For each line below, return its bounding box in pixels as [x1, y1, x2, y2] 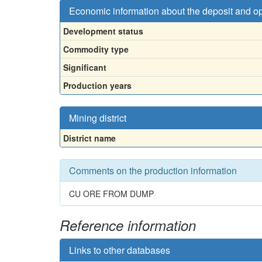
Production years [63, 79, 132, 91]
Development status [63, 25, 143, 37]
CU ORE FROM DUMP [69, 187, 154, 199]
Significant [63, 61, 106, 73]
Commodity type [63, 43, 129, 55]
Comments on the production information [69, 163, 237, 177]
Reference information [60, 215, 196, 235]
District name [63, 132, 116, 144]
